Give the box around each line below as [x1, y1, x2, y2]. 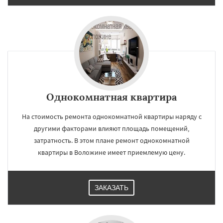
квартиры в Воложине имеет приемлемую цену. [38, 147, 185, 157]
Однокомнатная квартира [46, 90, 177, 103]
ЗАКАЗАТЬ [95, 183, 128, 192]
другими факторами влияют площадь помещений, [34, 123, 189, 133]
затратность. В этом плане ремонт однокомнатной [33, 135, 190, 145]
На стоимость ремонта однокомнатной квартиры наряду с [21, 111, 202, 121]
